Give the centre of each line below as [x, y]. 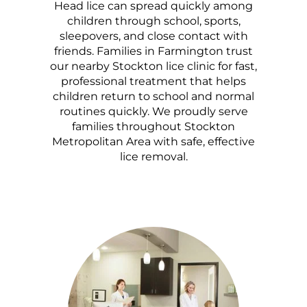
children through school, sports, [153, 21]
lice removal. [153, 156]
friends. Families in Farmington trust [153, 51]
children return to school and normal [153, 96]
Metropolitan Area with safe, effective [153, 141]
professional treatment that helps [153, 81]
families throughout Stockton [153, 126]
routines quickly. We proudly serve [153, 111]
